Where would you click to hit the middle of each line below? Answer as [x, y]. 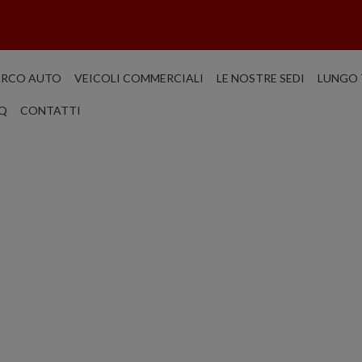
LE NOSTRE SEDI [261, 78]
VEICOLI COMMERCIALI [139, 78]
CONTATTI [51, 110]
